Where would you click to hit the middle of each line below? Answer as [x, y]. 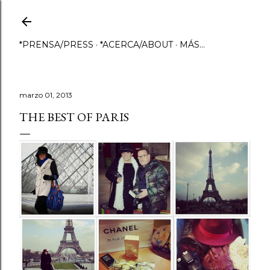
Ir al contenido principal [135, 15]
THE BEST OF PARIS [74, 117]
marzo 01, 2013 [46, 95]
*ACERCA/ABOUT [137, 45]
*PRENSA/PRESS [56, 45]
